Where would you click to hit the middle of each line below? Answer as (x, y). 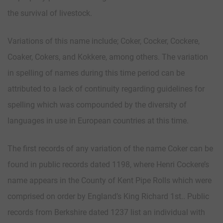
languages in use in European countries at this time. (98, 121)
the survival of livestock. (50, 13)
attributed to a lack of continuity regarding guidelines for (106, 89)
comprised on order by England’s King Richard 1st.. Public (108, 197)
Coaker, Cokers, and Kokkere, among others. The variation (108, 57)
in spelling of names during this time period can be (96, 73)
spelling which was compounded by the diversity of (97, 105)
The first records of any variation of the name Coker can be (110, 149)
